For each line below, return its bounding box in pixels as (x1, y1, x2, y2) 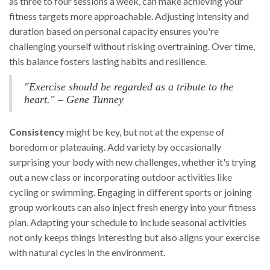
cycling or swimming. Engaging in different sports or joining (9, 186, 252, 198)
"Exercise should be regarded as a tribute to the (24, 81, 233, 93)
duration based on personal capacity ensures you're (9, 25, 219, 37)
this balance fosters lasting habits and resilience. (9, 55, 207, 67)
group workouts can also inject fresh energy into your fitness (9, 201, 256, 213)
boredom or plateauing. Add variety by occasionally (9, 141, 221, 153)
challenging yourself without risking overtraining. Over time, (9, 40, 255, 52)
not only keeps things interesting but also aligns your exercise (9, 231, 260, 243)
